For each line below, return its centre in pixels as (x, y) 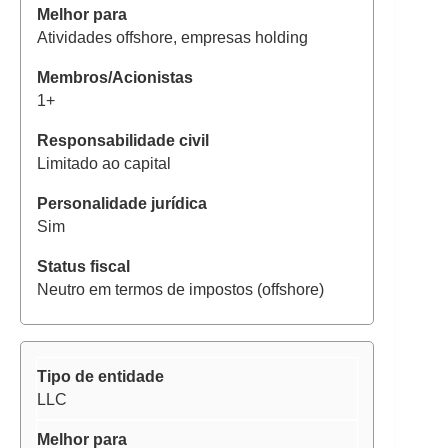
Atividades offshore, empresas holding (172, 37)
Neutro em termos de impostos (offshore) (180, 289)
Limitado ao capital (104, 163)
